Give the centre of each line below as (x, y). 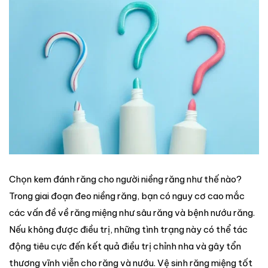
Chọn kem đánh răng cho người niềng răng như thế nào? (125, 179)
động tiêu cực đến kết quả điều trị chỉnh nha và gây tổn (125, 246)
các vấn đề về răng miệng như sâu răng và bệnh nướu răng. (132, 213)
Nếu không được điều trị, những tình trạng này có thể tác (128, 230)
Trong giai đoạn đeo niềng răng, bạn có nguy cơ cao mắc (127, 196)
